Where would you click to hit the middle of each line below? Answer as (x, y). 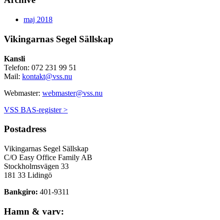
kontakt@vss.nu (47, 76)
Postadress (25, 129)
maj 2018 (38, 20)
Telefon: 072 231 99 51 (40, 67)
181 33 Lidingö (28, 175)
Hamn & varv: (34, 211)
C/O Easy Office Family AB (48, 157)
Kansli (14, 58)
